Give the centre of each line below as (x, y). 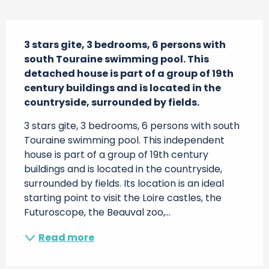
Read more (66, 237)
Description (41, 28)
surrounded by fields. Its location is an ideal (124, 183)
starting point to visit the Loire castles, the (123, 198)
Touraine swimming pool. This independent (124, 140)
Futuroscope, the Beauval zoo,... (97, 212)
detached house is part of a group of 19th (129, 74)
